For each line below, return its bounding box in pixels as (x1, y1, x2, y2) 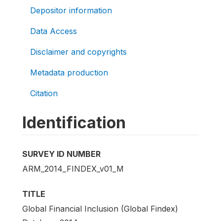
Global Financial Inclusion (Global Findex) (22, 203, 178, 214)
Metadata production (30, 67, 108, 77)
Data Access (30, 26, 77, 36)
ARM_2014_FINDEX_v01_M (22, 163, 124, 174)
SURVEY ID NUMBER (22, 148, 101, 159)
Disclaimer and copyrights (30, 46, 127, 57)
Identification (22, 112, 126, 132)
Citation (30, 88, 58, 98)
